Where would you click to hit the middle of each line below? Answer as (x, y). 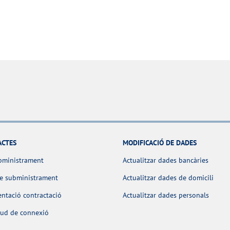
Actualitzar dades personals (166, 195)
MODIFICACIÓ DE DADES (160, 143)
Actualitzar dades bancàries (166, 160)
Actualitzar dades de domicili (168, 178)
